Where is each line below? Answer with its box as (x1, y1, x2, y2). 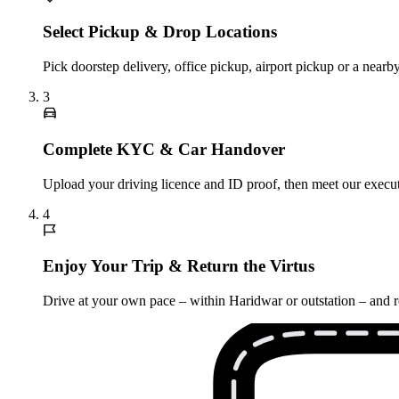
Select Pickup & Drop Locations (43, 22, 277, 42)
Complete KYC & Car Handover (43, 139, 285, 159)
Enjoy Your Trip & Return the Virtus (43, 256, 314, 276)
